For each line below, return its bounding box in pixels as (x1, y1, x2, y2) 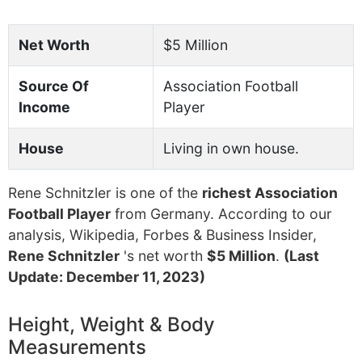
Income (19, 99, 70, 116)
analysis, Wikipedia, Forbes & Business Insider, (8, 226, 317, 243)
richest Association (202, 184, 338, 201)
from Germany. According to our (111, 205, 332, 222)
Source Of (19, 78, 89, 95)
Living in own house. (163, 140, 299, 157)
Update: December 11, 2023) (8, 268, 205, 285)
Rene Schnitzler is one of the (8, 184, 202, 201)
